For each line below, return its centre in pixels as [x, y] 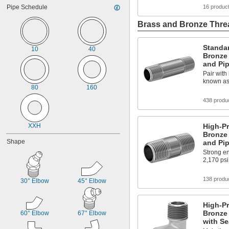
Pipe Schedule [27, 7]
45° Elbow [92, 181]
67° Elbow [92, 213]
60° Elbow [35, 213]
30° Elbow [35, 181]
